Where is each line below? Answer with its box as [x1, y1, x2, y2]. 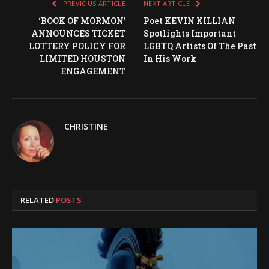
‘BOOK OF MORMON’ [38, 15, 125, 26]
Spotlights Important [144, 28, 236, 39]
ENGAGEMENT [61, 65, 125, 77]
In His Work [144, 53, 196, 64]
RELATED [20, 195, 56, 205]
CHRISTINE [64, 121, 108, 132]
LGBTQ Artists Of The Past [144, 40, 256, 52]
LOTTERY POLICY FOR [29, 40, 125, 52]
